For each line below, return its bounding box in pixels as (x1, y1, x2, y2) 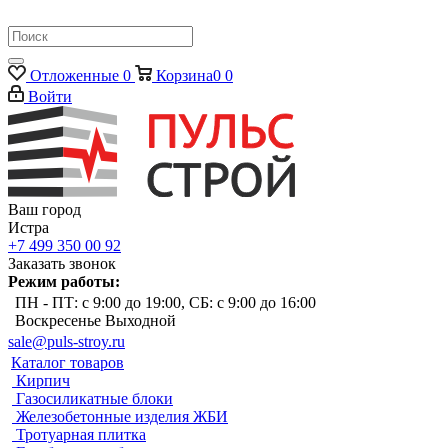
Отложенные (30, 67, 119, 84)
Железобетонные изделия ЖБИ (16, 407, 228, 425)
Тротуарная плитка (16, 425, 146, 443)
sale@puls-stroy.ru (8, 332, 125, 350)
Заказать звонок (8, 254, 116, 272)
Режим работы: (8, 272, 120, 290)
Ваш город (8, 200, 81, 218)
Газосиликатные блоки (16, 389, 173, 407)
